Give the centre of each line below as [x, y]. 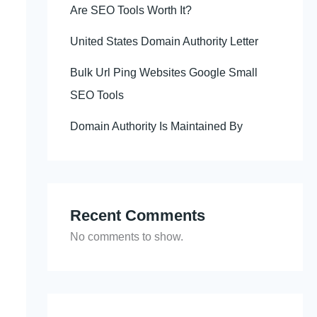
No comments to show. [126, 236]
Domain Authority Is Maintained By [156, 126]
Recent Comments [137, 215]
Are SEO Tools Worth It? [131, 10]
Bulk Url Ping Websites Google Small [163, 72]
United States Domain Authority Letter [164, 41]
